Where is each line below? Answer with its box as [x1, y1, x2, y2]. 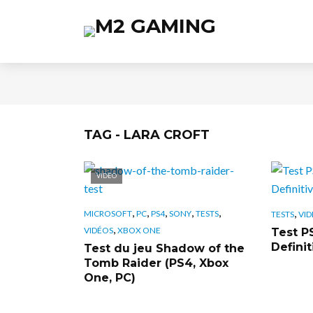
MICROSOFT [84, 208, 132, 219]
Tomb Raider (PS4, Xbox [84, 256, 228, 270]
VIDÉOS [84, 224, 113, 235]
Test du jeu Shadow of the [84, 241, 245, 255]
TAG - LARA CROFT [84, 127, 210, 143]
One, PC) [84, 270, 136, 284]
